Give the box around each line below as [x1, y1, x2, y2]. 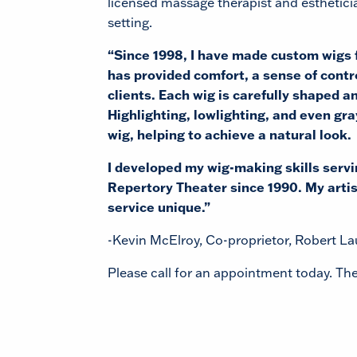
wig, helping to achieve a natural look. [108, 127, 351, 143]
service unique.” [108, 199, 210, 215]
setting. [108, 14, 152, 30]
